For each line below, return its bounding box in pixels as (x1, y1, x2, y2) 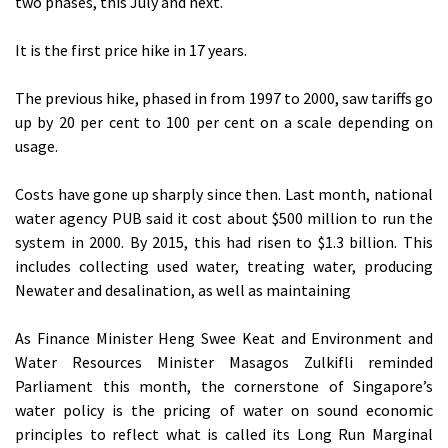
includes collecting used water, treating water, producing (15, 256, 433, 277)
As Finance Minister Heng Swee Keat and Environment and (15, 328, 433, 349)
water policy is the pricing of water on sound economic (15, 400, 433, 421)
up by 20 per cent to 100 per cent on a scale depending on (15, 112, 433, 133)
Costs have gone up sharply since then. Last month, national (15, 184, 433, 205)
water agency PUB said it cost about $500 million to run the (15, 208, 433, 229)
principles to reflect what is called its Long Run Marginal (15, 424, 433, 445)
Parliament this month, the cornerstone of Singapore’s (15, 376, 433, 397)
